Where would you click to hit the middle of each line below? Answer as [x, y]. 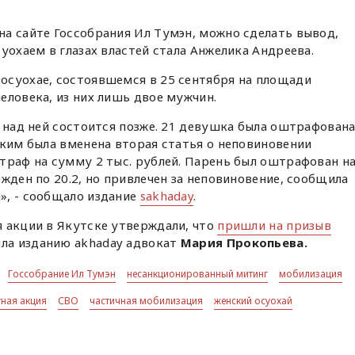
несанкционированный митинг [198, 274]
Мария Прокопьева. [244, 243]
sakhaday [167, 196]
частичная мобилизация [147, 301]
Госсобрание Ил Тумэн [62, 274]
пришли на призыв [275, 225]
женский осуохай [254, 301]
